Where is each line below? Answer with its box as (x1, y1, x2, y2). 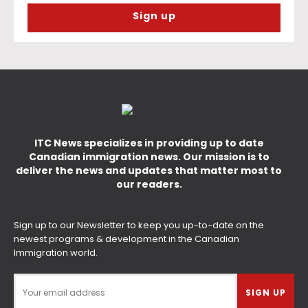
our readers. (115, 177, 182, 191)
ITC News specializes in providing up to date (34, 136, 264, 150)
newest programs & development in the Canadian (14, 232, 239, 245)
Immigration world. (14, 246, 98, 259)
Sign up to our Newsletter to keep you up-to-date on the (14, 219, 264, 232)
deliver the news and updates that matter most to (16, 164, 282, 177)
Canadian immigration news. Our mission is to (28, 150, 269, 164)
